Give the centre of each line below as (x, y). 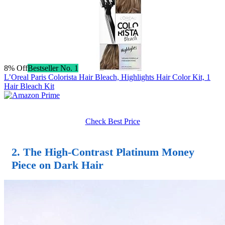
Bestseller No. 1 (53, 68)
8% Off (16, 68)
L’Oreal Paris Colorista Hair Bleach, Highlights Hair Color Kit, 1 (107, 77)
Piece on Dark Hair (58, 165)
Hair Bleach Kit (29, 86)
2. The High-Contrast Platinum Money (103, 152)
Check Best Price (113, 122)
